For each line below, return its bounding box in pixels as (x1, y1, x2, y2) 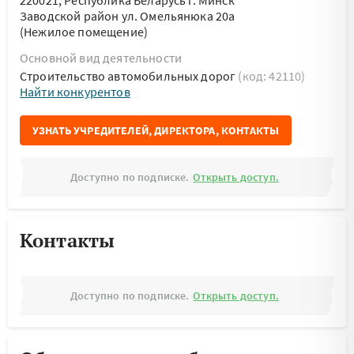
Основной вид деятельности (20, 50, 182, 66)
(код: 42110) (238, 68, 306, 84)
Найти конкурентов (20, 84, 130, 100)
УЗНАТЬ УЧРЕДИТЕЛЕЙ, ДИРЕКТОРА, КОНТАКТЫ (32, 123, 280, 137)
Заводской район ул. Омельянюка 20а (20, 8, 235, 24)
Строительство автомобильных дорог (20, 68, 239, 84)
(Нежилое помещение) (20, 24, 149, 40)
